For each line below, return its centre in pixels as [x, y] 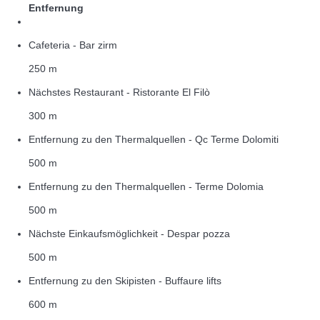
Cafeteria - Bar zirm [73, 45]
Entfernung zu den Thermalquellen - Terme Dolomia [146, 187]
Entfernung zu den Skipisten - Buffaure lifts [125, 281]
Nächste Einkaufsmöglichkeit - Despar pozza [129, 234]
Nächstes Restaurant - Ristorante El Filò [119, 92]
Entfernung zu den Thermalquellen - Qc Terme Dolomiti [154, 140]
